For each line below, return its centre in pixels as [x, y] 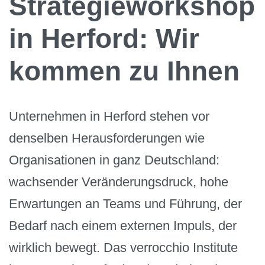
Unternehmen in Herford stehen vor [109, 116]
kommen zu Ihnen [124, 71]
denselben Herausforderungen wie [107, 138]
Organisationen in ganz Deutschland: [114, 160]
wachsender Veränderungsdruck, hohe [119, 182]
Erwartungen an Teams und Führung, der [125, 203]
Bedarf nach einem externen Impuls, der [123, 225]
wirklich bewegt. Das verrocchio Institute [123, 247]
